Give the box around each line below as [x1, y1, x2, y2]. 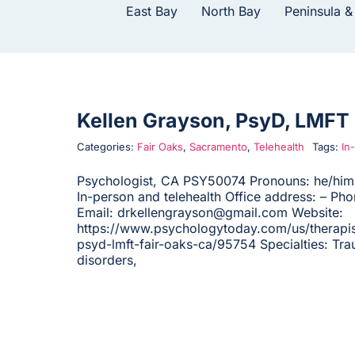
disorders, [76, 252, 137, 269]
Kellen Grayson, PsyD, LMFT [76, 109, 349, 133]
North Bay [201, 3, 261, 20]
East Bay [126, 3, 177, 20]
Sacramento [189, 140, 247, 154]
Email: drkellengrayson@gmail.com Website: [76, 204, 343, 221]
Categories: [76, 140, 137, 154]
